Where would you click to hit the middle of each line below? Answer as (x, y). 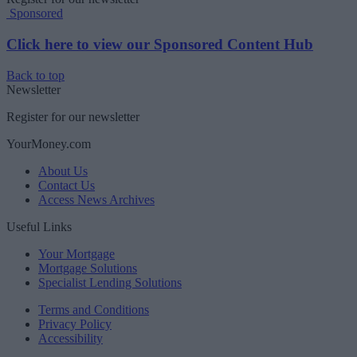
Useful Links (39, 226)
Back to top (35, 75)
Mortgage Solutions (88, 268)
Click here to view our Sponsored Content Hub (160, 44)
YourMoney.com (49, 143)
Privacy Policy (75, 324)
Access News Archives (96, 199)
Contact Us (67, 185)
